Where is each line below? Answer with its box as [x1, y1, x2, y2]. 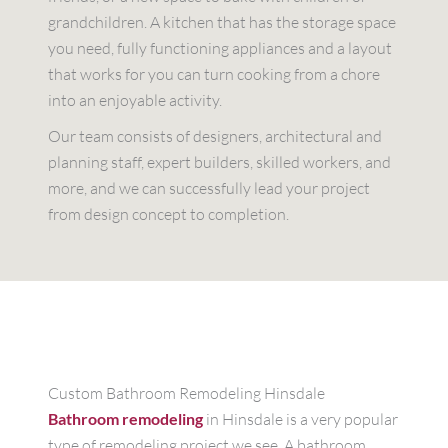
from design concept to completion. [48, 204, 289, 225]
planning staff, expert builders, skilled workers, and [48, 152, 391, 173]
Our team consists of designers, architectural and [48, 126, 382, 147]
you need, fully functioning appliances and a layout [48, 38, 392, 59]
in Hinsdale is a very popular [203, 409, 398, 430]
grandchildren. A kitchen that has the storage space [48, 12, 396, 33]
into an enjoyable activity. [48, 90, 222, 111]
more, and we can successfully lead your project [48, 178, 370, 199]
